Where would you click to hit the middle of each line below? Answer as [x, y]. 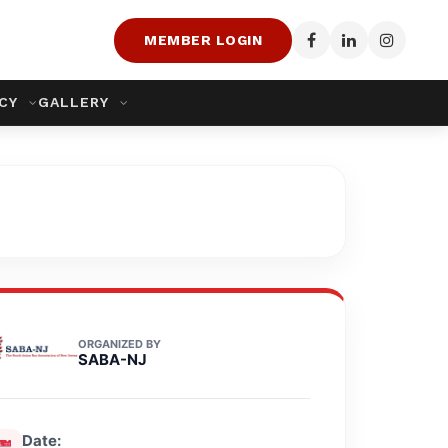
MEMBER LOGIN [203, 39]
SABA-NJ [112, 359]
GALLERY [76, 102]
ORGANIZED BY [119, 344]
